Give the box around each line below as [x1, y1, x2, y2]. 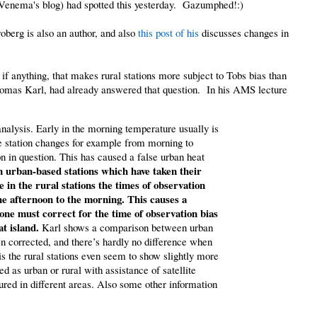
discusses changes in [199, 25, 289, 40]
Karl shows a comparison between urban [41, 219, 213, 234]
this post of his [138, 25, 200, 40]
